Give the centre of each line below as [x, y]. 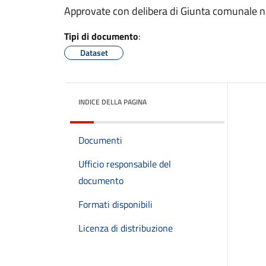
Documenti [100, 140]
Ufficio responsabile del [125, 164]
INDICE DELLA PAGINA [113, 102]
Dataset [94, 53]
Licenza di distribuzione [126, 228]
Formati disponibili [115, 204]
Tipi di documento [101, 36]
